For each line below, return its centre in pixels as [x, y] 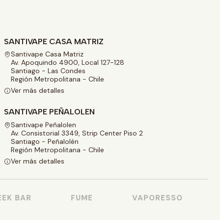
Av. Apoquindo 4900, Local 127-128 [68, 62]
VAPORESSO [150, 198]
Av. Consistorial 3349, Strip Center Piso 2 [77, 133]
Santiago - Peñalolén [45, 141]
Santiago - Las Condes [48, 70]
